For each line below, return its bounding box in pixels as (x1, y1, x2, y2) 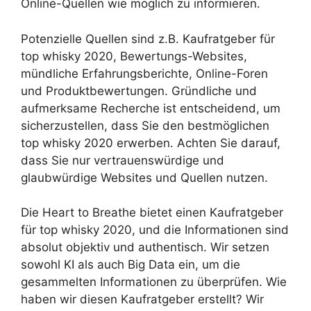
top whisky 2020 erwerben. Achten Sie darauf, (21, 135, 280, 150)
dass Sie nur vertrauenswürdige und (21, 153, 224, 167)
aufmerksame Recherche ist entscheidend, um (21, 101, 280, 115)
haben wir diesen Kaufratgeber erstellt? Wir (21, 292, 264, 307)
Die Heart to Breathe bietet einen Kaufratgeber (21, 205, 283, 220)
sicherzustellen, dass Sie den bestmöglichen (21, 118, 269, 133)
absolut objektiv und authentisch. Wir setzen (21, 240, 269, 255)
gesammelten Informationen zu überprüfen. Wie (21, 275, 287, 289)
